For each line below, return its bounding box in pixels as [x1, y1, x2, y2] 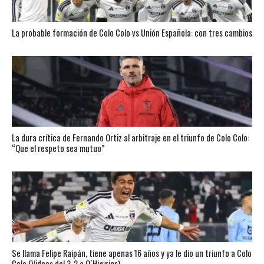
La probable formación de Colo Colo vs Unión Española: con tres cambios [11, 27, 252, 39]
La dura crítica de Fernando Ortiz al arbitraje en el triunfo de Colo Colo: [11, 131, 249, 144]
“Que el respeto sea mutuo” [11, 142, 104, 154]
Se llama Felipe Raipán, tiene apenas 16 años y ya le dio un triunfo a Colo [11, 247, 252, 259]
